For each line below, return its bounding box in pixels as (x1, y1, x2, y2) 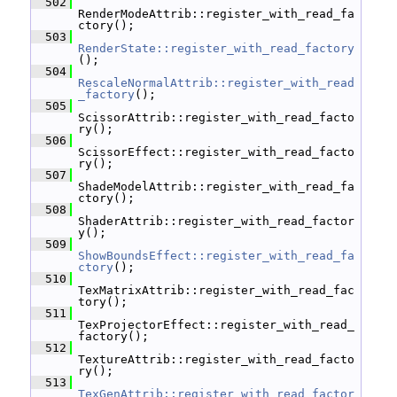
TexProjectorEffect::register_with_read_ (78, 318, 354, 331)
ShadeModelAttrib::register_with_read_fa (78, 180, 354, 193)
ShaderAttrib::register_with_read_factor (78, 214, 354, 228)
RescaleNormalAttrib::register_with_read (78, 76, 354, 90)
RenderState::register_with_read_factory (78, 42, 354, 55)
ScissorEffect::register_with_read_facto (78, 145, 354, 159)
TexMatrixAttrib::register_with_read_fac (78, 284, 354, 297)
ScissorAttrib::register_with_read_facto (78, 111, 354, 124)
